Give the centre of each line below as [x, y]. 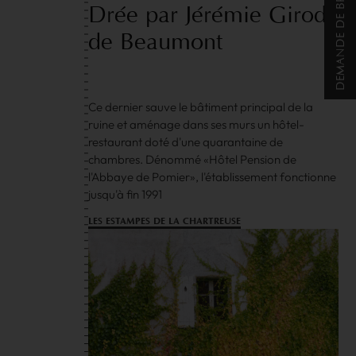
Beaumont [172, 42]
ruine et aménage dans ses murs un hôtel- [197, 125]
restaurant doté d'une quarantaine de [186, 142]
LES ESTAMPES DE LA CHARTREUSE [165, 221]
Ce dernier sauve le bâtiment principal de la [201, 107]
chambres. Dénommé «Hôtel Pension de [193, 160]
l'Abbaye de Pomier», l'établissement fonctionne [213, 177]
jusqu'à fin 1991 [126, 195]
